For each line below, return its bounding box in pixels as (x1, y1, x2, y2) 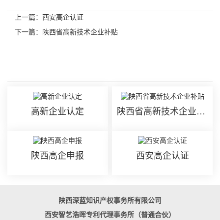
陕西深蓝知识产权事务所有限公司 (58, 197, 162, 205)
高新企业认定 (31, 106, 84, 116)
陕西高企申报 (31, 151, 84, 161)
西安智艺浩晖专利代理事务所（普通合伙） (45, 211, 175, 219)
